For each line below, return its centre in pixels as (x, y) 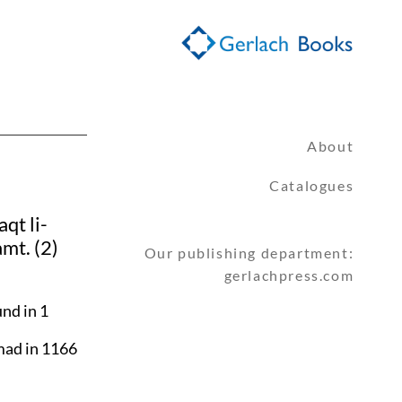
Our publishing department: (249, 253)
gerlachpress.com (289, 275)
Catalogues (312, 186)
